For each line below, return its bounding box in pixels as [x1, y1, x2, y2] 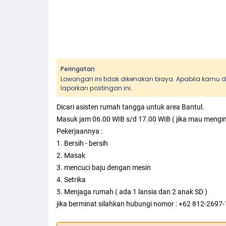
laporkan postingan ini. [61, 84, 132, 92]
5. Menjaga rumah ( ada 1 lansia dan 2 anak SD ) [56, 188, 207, 196]
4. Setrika [56, 176, 86, 184]
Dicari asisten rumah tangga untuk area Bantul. [56, 103, 204, 111]
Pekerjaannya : [56, 127, 102, 135]
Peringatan [61, 65, 95, 73]
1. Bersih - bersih [56, 139, 108, 147]
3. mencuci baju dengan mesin [56, 163, 151, 172]
